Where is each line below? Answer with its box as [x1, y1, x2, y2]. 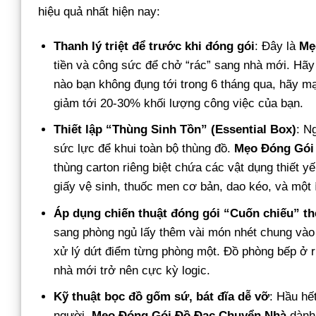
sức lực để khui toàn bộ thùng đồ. [54, 142, 235, 156]
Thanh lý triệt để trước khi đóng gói [54, 39, 255, 54]
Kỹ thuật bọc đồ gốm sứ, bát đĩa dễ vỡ [54, 289, 270, 303]
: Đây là [255, 39, 300, 54]
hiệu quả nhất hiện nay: [38, 5, 160, 19]
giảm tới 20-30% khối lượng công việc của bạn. [54, 97, 304, 111]
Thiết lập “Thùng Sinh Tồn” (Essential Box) [54, 123, 297, 137]
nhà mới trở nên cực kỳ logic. [54, 263, 211, 277]
